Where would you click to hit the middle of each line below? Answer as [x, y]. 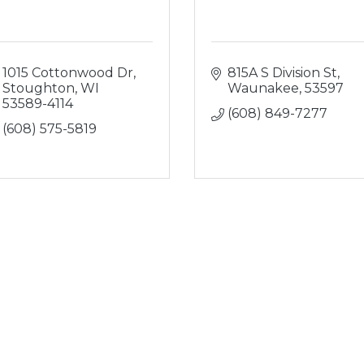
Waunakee [263, 88]
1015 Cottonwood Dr [67, 73]
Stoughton [38, 88]
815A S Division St [282, 73]
